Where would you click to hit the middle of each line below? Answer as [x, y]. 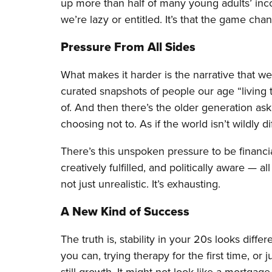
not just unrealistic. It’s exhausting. [141, 184]
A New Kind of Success [125, 212]
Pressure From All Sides [128, 47]
